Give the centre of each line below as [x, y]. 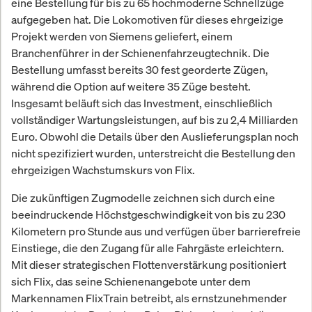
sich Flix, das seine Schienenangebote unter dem [131, 282]
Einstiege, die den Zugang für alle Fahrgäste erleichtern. [148, 248]
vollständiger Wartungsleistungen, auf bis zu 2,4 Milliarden [155, 120]
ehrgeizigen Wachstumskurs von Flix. [103, 170]
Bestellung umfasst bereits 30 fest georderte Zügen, [140, 70]
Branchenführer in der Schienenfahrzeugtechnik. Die [140, 53]
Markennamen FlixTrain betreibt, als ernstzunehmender [149, 298]
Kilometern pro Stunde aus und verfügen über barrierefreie [156, 232]
